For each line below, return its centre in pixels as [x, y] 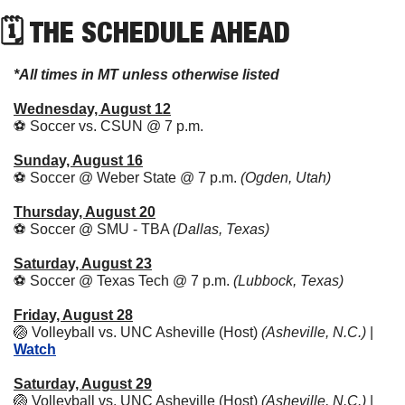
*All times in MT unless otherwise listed [146, 74]
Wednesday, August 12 [92, 108]
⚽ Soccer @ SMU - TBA [93, 229]
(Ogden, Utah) [286, 177]
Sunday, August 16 [78, 160]
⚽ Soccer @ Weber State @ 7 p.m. [127, 177]
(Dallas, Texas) [221, 229]
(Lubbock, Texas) [288, 280]
